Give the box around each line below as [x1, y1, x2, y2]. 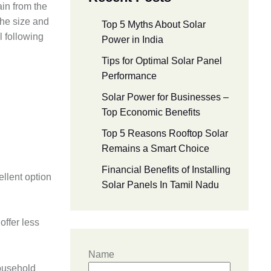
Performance [102, 71, 157, 82]
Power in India [102, 34, 163, 45]
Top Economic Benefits [102, 107, 203, 118]
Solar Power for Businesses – [102, 92, 229, 103]
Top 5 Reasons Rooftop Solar [102, 128, 228, 139]
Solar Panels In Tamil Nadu [102, 180, 221, 191]
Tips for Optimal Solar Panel [102, 56, 222, 67]
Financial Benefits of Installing [102, 165, 230, 175]
